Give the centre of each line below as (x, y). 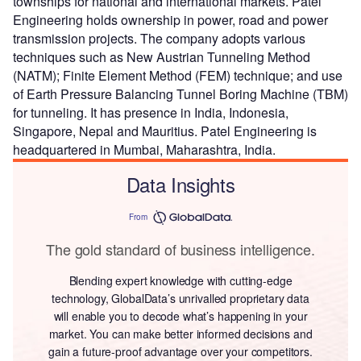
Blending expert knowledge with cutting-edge (180, 280)
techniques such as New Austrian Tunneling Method (162, 56)
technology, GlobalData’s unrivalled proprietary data (180, 298)
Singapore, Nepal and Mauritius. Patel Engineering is (165, 131)
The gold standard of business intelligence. (180, 249)
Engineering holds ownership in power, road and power (170, 19)
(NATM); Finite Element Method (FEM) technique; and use (178, 75)
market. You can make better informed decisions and (180, 333)
